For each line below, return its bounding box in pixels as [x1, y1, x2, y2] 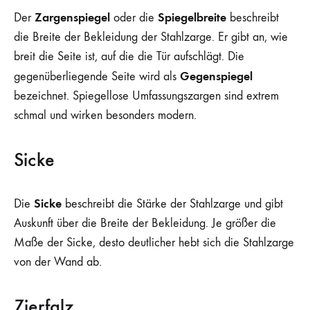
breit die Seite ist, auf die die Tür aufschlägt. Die [14, 48, 244, 64]
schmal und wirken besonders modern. [14, 107, 197, 122]
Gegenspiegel [180, 68, 253, 84]
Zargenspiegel [35, 9, 110, 25]
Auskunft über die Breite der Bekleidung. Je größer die [14, 215, 276, 230]
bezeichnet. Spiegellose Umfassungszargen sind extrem [14, 88, 279, 103]
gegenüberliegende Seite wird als [14, 69, 180, 84]
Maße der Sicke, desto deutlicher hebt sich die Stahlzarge [14, 235, 294, 250]
